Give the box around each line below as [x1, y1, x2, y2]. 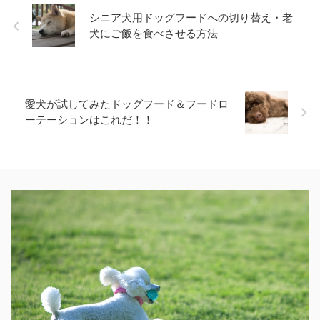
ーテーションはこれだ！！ [25, 113, 154, 127]
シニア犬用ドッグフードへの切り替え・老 [89, 11, 293, 25]
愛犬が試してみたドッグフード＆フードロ [25, 97, 229, 111]
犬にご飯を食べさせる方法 [89, 26, 218, 41]
